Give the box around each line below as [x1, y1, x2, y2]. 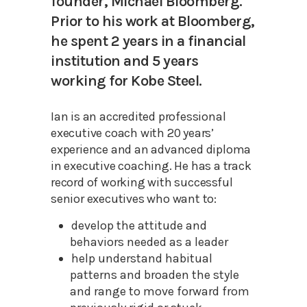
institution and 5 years [51, 52, 199, 71]
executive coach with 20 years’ [51, 125, 214, 141]
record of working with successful [51, 175, 233, 191]
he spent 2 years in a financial [51, 32, 246, 51]
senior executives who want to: [51, 191, 217, 207]
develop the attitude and [71, 218, 207, 234]
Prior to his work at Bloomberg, [51, 12, 255, 31]
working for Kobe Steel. [51, 72, 202, 90]
